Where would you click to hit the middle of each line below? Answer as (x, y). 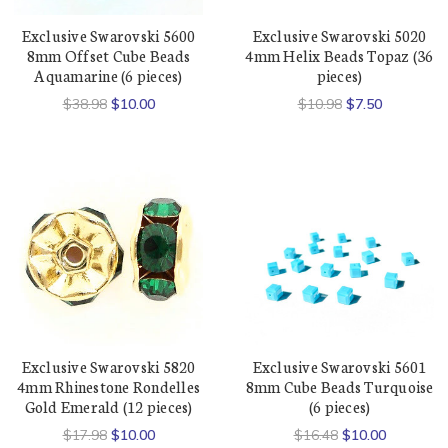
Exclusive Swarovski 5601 (339, 366)
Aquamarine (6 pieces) (108, 75)
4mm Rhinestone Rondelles (108, 386)
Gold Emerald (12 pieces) (108, 406)
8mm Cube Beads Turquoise (339, 386)
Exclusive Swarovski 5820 (108, 366)
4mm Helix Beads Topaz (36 (339, 55)
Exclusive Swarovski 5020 (339, 35)
